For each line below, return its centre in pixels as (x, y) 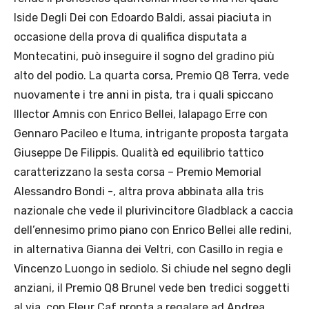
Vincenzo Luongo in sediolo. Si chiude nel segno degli (152, 269)
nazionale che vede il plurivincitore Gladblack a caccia (153, 211)
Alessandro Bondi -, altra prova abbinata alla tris (139, 192)
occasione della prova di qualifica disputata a (130, 37)
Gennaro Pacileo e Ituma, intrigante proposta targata (151, 134)
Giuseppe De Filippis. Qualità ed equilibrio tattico (139, 153)
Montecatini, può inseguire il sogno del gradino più (144, 57)
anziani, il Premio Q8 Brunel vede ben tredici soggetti (152, 288)
